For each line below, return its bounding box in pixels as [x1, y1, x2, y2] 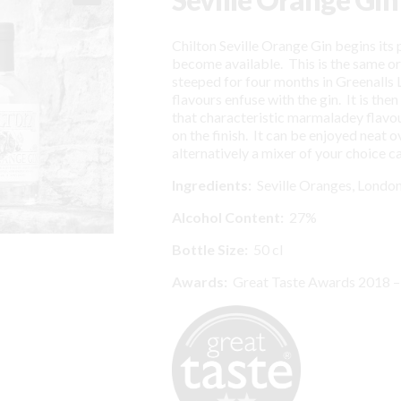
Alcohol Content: [171, 208, 284, 226]
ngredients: [175, 175, 252, 193]
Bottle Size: [171, 240, 248, 258]
